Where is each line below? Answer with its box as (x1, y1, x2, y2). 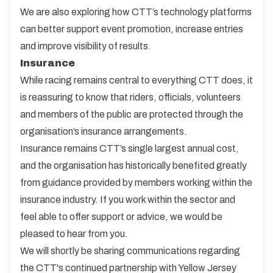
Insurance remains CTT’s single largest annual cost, (20, 143, 239, 154)
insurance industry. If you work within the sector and (20, 194, 235, 205)
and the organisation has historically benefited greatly (20, 160, 247, 171)
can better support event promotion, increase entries (20, 24, 243, 34)
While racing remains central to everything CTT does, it (20, 75, 253, 85)
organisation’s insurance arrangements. (20, 126, 187, 136)
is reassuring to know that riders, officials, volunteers (20, 92, 241, 102)
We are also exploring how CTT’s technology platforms (20, 7, 252, 17)
